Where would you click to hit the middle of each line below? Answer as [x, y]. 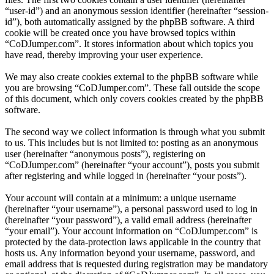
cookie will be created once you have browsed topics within [120, 32]
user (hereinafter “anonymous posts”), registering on [105, 154]
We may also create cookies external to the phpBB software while [131, 76]
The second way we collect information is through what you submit [135, 131]
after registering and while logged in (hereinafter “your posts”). [126, 176]
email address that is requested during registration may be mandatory [136, 264]
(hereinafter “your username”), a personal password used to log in [131, 209]
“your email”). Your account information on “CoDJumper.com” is [131, 231]
